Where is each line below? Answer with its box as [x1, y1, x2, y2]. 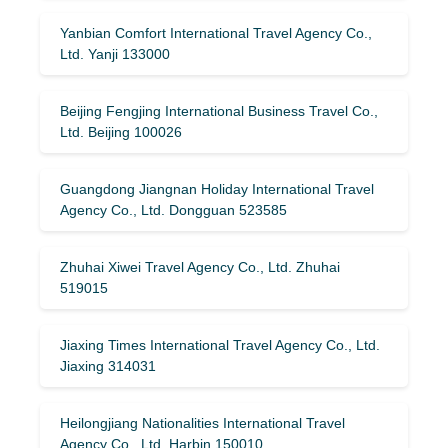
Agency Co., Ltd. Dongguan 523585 [60, 201, 287, 218]
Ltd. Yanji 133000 [60, 45, 170, 62]
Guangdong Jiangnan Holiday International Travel [60, 180, 374, 197]
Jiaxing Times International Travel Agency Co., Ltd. [60, 336, 380, 353]
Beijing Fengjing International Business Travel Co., [60, 102, 378, 119]
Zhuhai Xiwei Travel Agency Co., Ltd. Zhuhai [60, 258, 340, 275]
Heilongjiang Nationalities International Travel [60, 414, 345, 431]
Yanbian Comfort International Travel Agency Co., [60, 24, 372, 41]
